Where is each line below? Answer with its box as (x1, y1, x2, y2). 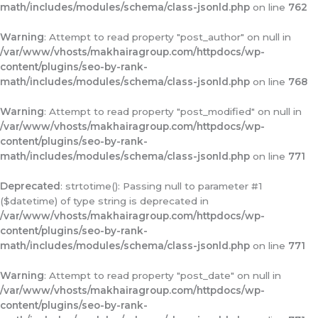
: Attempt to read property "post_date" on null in (44, 270, 281, 281)
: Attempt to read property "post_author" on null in (44, 31, 291, 43)
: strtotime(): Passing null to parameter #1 (60, 180, 263, 192)
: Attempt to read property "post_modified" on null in (44, 106, 302, 117)
